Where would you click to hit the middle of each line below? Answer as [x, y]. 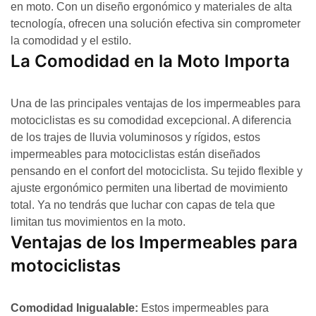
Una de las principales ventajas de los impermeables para [156, 103]
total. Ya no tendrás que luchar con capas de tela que [143, 205]
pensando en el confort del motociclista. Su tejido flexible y [157, 171]
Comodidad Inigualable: [76, 308]
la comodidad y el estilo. [71, 41]
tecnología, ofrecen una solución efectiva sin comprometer [156, 24]
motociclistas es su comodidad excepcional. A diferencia [151, 120]
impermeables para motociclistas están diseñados [135, 154]
